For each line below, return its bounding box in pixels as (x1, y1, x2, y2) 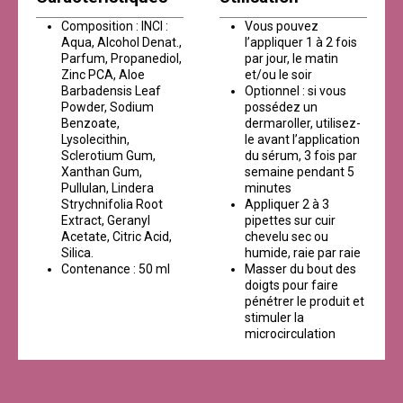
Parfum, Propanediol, (61, 50, 182, 66)
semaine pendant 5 (245, 164, 354, 179)
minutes (245, 180, 291, 195)
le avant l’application (245, 131, 360, 147)
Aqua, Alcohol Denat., (61, 34, 182, 49)
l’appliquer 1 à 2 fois (245, 34, 357, 49)
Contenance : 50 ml (61, 261, 170, 276)
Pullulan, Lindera (61, 180, 154, 195)
